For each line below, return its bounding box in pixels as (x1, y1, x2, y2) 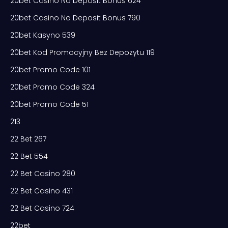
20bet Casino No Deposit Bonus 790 (10, 12, 140, 23)
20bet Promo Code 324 (10, 81, 95, 92)
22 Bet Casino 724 (10, 203, 74, 213)
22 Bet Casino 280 (10, 168, 75, 179)
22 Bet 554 (10, 151, 48, 161)
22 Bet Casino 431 (10, 185, 73, 196)
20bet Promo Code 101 (10, 64, 91, 75)
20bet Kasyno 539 (10, 30, 75, 40)
